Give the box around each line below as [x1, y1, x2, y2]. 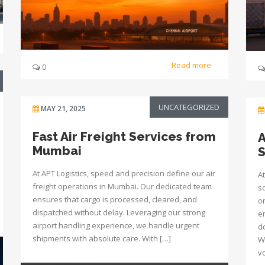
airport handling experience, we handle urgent [33, 220, 199, 231]
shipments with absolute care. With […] [33, 233, 171, 244]
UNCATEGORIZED [159, 102, 219, 112]
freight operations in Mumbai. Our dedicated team [33, 181, 212, 192]
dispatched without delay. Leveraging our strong [33, 207, 205, 218]
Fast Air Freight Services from [33, 129, 216, 144]
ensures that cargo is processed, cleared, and [33, 194, 197, 205]
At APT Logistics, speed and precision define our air [33, 168, 215, 179]
